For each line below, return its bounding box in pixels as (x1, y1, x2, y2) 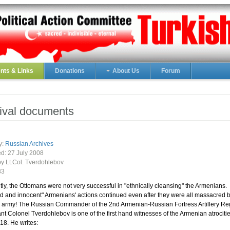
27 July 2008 (8, 149, 44, 157)
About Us (112, 67, 140, 74)
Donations (55, 67, 85, 74)
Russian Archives (5, 140, 53, 147)
